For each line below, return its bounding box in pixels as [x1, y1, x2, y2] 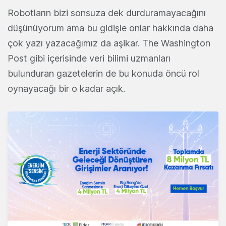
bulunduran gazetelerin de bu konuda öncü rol [8, 68, 199, 79]
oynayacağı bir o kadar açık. [8, 83, 125, 94]
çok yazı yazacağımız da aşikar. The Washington [8, 38, 210, 49]
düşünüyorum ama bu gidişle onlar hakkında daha [8, 23, 213, 34]
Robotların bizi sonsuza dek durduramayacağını [8, 8, 206, 19]
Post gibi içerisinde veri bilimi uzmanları [8, 53, 171, 64]
